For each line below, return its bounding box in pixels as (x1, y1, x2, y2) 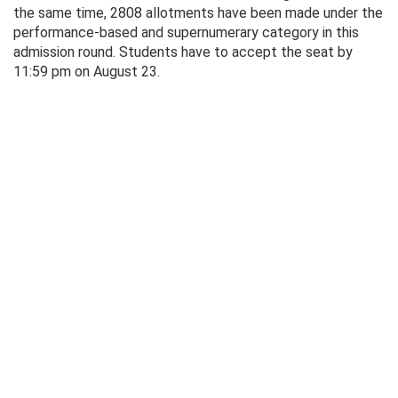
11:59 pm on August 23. (13, 63, 160, 81)
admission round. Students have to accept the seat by (13, 44, 353, 61)
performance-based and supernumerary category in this (13, 24, 359, 42)
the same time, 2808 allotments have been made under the (13, 4, 383, 22)
